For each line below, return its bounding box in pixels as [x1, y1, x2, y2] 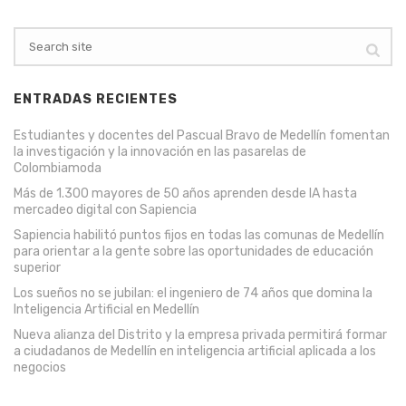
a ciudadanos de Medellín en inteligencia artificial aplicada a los [14, 343, 376, 359]
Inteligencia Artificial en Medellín [14, 301, 199, 317]
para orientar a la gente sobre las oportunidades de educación [14, 243, 373, 259]
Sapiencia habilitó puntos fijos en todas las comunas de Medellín [14, 227, 384, 243]
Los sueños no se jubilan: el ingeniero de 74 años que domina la [14, 285, 372, 301]
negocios [14, 359, 66, 375]
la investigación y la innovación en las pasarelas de [14, 143, 306, 159]
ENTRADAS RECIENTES [14, 91, 178, 107]
